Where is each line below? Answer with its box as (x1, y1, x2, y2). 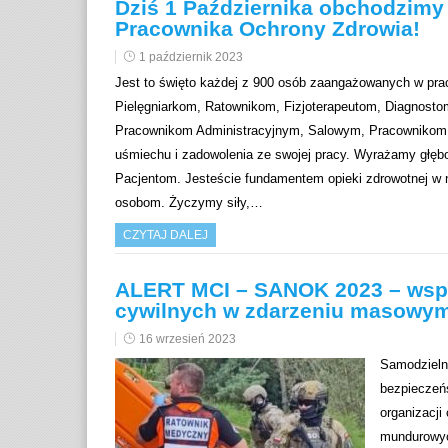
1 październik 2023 (139, 50, 243, 65)
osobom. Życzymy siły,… (115, 195, 263, 211)
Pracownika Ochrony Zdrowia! (115, 17, 420, 41)
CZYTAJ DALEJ (123, 228, 208, 243)
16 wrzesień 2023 (139, 332, 236, 347)
